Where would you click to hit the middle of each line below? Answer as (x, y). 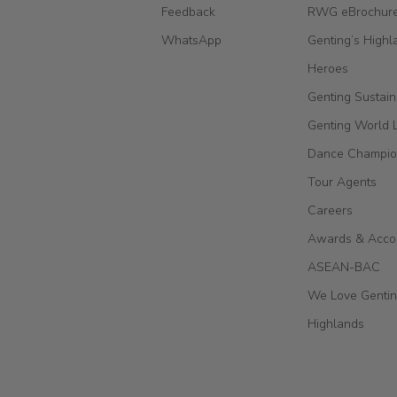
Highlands (336, 323)
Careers (330, 210)
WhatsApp (191, 40)
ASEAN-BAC (344, 267)
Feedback (188, 12)
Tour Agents (342, 182)
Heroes (328, 68)
